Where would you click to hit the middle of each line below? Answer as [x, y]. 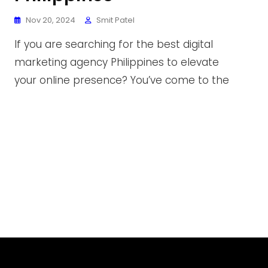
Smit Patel [115, 20]
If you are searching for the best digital [114, 44]
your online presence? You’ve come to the [122, 80]
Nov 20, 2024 [51, 20]
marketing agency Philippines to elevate [117, 62]
